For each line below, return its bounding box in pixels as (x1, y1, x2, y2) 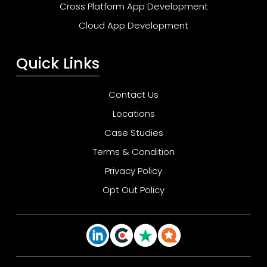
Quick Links (16, 52, 100, 74)
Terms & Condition (92, 145, 175, 158)
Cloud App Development (79, 18, 188, 32)
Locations (112, 107, 155, 120)
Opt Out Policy (103, 183, 164, 196)
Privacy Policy (105, 164, 162, 177)
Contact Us (108, 88, 159, 101)
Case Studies (104, 126, 163, 139)
